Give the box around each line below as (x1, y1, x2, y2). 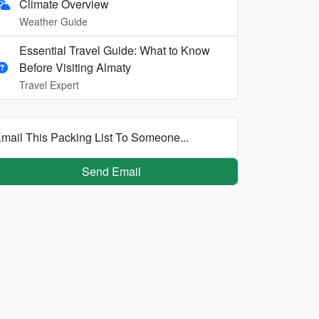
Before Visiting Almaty (19, 58, 131, 75)
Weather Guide (19, 14, 88, 28)
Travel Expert (19, 77, 79, 92)
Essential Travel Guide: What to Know (19, 41, 210, 58)
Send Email (81, 162, 141, 179)
